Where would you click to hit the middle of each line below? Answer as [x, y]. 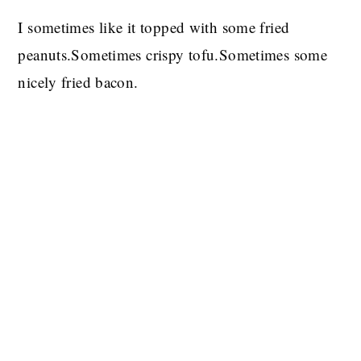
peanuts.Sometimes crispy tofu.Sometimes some [173, 54]
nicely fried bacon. [78, 82]
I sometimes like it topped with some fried [154, 27]
